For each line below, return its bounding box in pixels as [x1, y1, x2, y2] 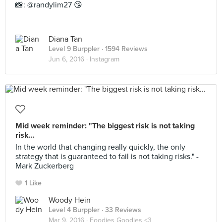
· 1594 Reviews [100, 45, 148, 53]
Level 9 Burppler [49, 45, 100, 53]
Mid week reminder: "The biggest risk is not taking [15, 121, 195, 131]
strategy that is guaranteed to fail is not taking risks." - [15, 152, 199, 162]
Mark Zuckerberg [15, 161, 74, 171]
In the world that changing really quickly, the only [15, 142, 185, 152]
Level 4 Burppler [49, 206, 100, 214]
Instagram [90, 55, 119, 63]
